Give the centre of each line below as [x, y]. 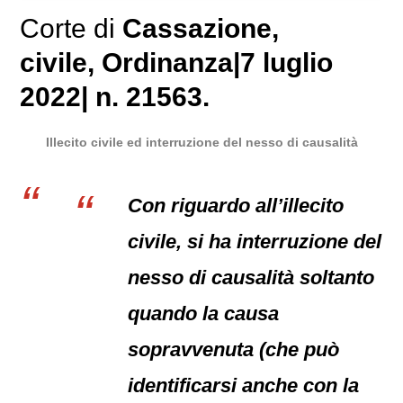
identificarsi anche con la [244, 385]
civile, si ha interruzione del [255, 242]
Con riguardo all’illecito [236, 206]
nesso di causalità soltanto [251, 278]
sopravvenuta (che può [234, 349]
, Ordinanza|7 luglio [210, 63]
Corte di [72, 28]
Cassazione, [201, 28]
